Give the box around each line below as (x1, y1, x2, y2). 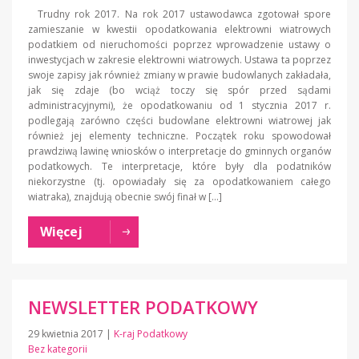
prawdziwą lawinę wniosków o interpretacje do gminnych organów (28, 144, 331, 159)
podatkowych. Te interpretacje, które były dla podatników (28, 159, 331, 174)
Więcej (40, 223, 83, 241)
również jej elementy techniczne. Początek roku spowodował (28, 129, 331, 143)
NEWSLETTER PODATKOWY (28, 295, 258, 320)
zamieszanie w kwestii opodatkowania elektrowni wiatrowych (28, 22, 331, 37)
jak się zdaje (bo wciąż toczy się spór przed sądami (28, 83, 331, 98)
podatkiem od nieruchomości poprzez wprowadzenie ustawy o (28, 38, 331, 52)
